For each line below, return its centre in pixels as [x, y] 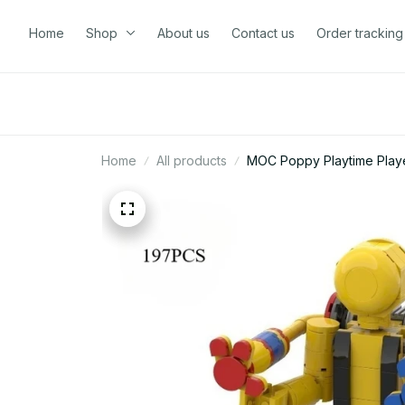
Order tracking [360, 33]
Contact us [263, 33]
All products [192, 160]
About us [184, 33]
